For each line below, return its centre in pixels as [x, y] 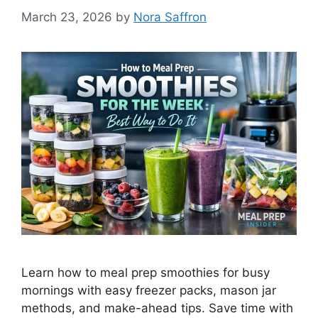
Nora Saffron [170, 17]
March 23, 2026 [67, 17]
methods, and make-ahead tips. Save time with [157, 308]
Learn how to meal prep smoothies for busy [146, 273]
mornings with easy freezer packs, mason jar [149, 291]
